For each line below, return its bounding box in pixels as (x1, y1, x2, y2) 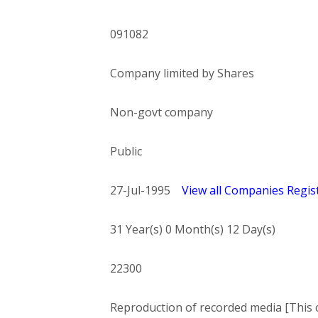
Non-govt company (109, 104, 213, 120)
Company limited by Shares (109, 65, 254, 81)
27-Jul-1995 (109, 182, 182, 198)
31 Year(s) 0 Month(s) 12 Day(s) (109, 221, 275, 237)
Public (109, 143, 142, 159)
